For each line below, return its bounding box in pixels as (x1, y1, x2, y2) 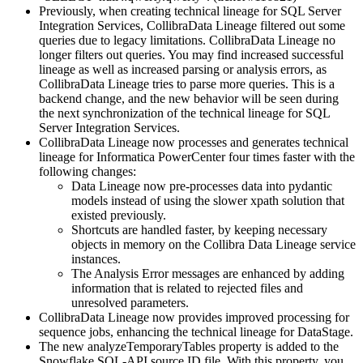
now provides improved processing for (149, 310, 349, 325)
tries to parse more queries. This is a (149, 77, 335, 92)
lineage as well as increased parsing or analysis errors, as (39, 62, 327, 77)
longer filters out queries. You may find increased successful (39, 48, 344, 62)
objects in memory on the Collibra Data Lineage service (71, 237, 356, 252)
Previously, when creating (39, 4, 174, 19)
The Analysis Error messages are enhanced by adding (71, 267, 344, 281)
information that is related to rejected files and (71, 281, 303, 296)
